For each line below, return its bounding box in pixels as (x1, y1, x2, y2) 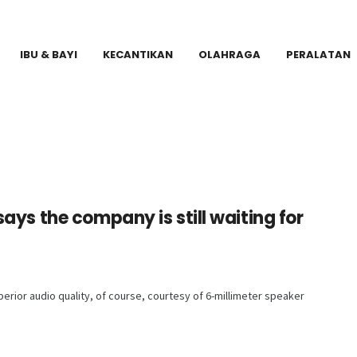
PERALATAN (286, 46, 351, 62)
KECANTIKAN (103, 46, 173, 62)
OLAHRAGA (198, 46, 261, 62)
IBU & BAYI (20, 46, 77, 62)
